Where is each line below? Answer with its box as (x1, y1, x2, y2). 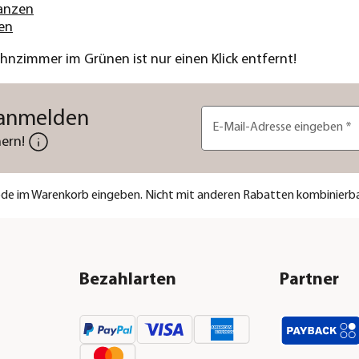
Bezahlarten (79, 271, 177, 290)
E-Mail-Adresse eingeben (212, 121, 344, 135)
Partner (279, 271, 339, 290)
